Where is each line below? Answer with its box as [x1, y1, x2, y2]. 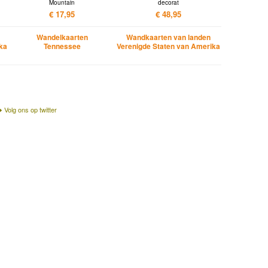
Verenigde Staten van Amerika [117, 40, 221, 51]
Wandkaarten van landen [126, 31, 211, 42]
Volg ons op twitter [4, 105, 57, 115]
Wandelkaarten [36, 31, 88, 42]
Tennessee [43, 40, 81, 51]
